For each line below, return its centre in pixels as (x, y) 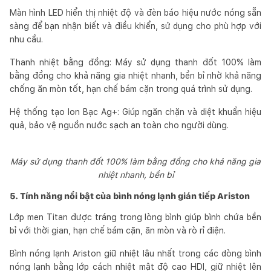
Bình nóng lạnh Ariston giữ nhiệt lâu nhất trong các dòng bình (135, 253)
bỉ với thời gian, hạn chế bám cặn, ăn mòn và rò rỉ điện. (118, 230)
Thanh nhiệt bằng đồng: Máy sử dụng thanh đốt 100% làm (135, 62)
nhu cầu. (26, 39)
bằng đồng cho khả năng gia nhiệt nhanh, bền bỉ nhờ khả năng (135, 75)
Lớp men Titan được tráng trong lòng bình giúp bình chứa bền (135, 217)
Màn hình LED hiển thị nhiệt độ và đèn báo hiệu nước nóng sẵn (135, 12)
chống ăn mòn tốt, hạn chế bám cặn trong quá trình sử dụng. (131, 89)
